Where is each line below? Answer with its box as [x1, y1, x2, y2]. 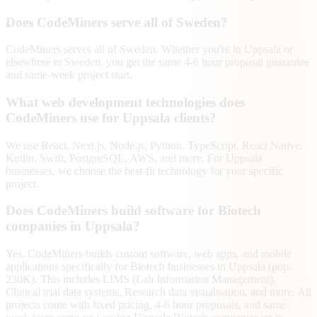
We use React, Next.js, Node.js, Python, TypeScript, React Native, [6, 139, 303, 151]
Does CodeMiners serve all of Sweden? [6, 14, 228, 30]
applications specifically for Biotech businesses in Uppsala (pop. [6, 260, 292, 273]
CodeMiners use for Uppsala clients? [6, 110, 217, 125]
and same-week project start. [6, 69, 132, 81]
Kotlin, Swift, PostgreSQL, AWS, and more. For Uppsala [6, 151, 263, 164]
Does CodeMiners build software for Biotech [6, 203, 261, 219]
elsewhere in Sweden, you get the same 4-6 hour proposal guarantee [6, 56, 309, 69]
